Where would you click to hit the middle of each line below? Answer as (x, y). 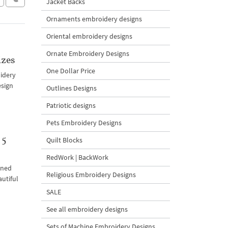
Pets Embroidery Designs (84, 123)
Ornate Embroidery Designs (88, 53)
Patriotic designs (71, 105)
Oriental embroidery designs (89, 36)
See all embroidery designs (87, 209)
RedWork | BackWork (77, 157)
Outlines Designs (72, 88)
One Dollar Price (71, 71)
